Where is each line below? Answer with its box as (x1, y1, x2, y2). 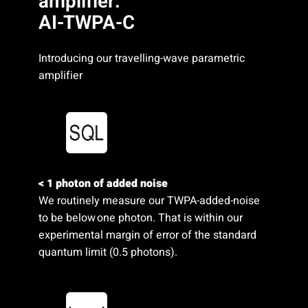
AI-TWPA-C (38, 8, 135, 37)
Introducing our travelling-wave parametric (38, 49, 245, 67)
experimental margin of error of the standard (38, 226, 256, 243)
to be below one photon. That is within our (38, 209, 243, 226)
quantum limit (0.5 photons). (38, 243, 177, 261)
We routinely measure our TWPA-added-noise (38, 192, 260, 209)
